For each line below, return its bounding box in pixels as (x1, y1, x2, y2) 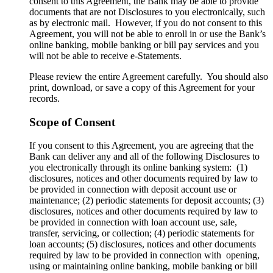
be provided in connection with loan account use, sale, (29, 217, 237, 228)
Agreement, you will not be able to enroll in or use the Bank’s (29, 28, 266, 39)
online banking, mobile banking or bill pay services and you (29, 39, 259, 50)
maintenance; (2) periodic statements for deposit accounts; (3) (29, 195, 264, 206)
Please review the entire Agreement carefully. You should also (29, 71, 268, 82)
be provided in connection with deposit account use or (29, 184, 236, 195)
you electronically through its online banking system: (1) (29, 162, 247, 173)
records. (29, 93, 62, 104)
